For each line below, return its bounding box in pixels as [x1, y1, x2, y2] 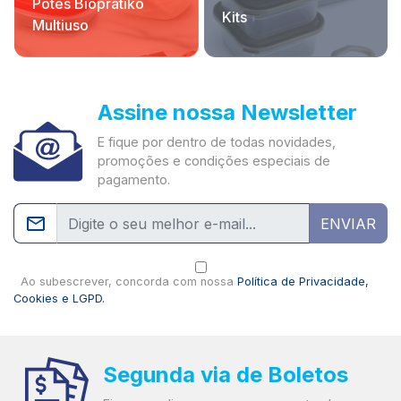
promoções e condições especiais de [98, 153, 330, 169]
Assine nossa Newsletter [98, 99, 357, 126]
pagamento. [98, 172, 170, 188]
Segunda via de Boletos [103, 361, 348, 388]
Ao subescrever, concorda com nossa [13, 275, 237, 289]
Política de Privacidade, [237, 275, 369, 289]
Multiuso [32, 16, 89, 35]
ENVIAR [320, 214, 376, 233]
